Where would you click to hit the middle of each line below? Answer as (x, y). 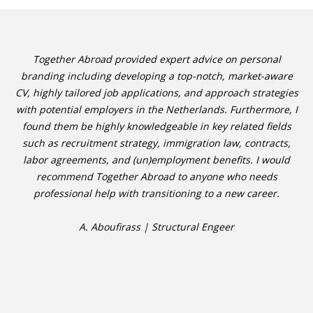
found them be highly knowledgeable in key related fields (156, 126)
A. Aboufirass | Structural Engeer (156, 227)
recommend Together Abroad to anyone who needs (156, 176)
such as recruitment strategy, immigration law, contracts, (156, 143)
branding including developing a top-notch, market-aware (156, 76)
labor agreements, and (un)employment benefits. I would (156, 160)
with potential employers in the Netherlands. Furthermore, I (156, 109)
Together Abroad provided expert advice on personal (156, 59)
